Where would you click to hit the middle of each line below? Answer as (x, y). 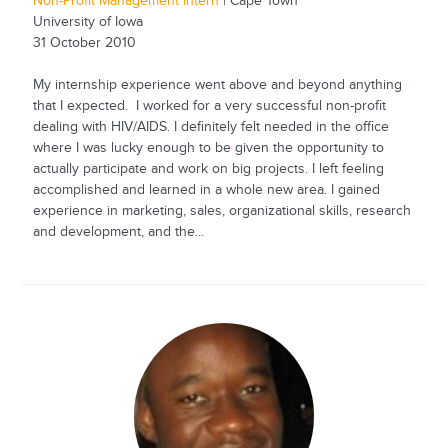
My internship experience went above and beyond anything (217, 85)
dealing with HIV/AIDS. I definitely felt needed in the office (210, 127)
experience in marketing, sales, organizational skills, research (221, 211)
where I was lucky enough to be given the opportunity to (208, 148)
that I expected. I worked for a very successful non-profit (209, 106)
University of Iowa (87, 22)
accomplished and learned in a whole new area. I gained (206, 190)
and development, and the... (118, 232)
